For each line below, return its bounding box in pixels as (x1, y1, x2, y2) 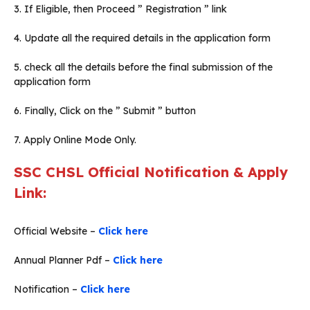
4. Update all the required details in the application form (14, 32, 271, 45)
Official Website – (14, 225, 98, 238)
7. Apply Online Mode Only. (14, 134, 136, 147)
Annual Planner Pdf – (14, 254, 113, 267)
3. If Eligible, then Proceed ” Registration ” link (14, 3, 227, 16)
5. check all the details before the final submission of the (14, 61, 273, 74)
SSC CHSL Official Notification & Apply (14, 163, 288, 181)
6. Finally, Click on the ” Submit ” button (14, 104, 196, 118)
